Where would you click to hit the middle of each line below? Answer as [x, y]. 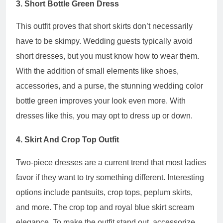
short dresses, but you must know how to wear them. [108, 56]
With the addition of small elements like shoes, [97, 71]
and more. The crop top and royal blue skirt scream [105, 207]
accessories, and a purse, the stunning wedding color [110, 86]
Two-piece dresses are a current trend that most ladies [111, 162]
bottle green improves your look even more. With [101, 101]
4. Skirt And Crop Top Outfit [67, 140]
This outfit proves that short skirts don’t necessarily [104, 26]
